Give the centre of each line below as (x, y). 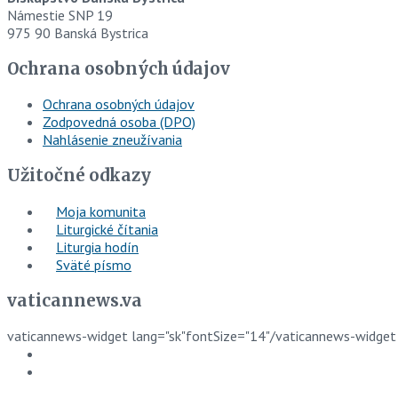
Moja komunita (101, 211)
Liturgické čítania (107, 229)
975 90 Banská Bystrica (78, 32)
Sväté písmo (94, 264)
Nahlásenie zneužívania (112, 140)
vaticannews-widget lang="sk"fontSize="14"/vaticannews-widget (202, 336)
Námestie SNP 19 (60, 15)
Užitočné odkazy (79, 176)
